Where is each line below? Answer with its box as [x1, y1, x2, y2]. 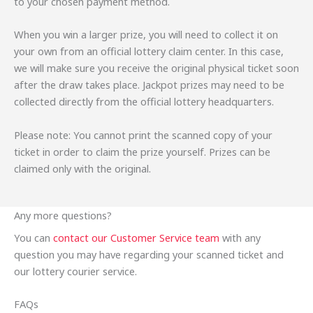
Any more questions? [14, 208, 112, 223]
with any [219, 231, 261, 245]
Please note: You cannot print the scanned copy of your [14, 127, 272, 142]
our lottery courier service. [14, 264, 137, 279]
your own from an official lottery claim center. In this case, [14, 44, 284, 59]
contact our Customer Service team [53, 231, 219, 245]
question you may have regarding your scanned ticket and [14, 247, 284, 262]
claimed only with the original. [14, 161, 151, 175]
